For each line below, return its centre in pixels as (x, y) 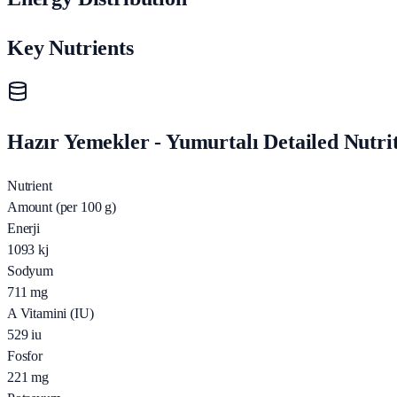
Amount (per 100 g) (62, 207)
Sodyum (30, 271)
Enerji (23, 229)
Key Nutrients (70, 47)
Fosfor (25, 356)
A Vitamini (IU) (51, 314)
